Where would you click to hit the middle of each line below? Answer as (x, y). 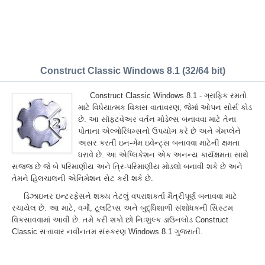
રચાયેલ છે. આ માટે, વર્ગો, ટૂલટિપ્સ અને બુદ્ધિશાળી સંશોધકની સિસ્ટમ (122, 208)
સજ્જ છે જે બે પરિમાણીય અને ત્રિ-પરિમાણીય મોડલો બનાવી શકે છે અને (127, 167)
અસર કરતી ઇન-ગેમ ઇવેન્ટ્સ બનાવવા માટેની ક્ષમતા (159, 143)
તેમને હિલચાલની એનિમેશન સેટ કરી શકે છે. (83, 178)
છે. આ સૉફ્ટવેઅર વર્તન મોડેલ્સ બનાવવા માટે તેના (157, 119)
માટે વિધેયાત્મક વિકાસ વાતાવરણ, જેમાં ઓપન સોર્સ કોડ (165, 107)
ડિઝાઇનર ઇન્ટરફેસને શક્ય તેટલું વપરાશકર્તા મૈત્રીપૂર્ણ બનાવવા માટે (130, 196)
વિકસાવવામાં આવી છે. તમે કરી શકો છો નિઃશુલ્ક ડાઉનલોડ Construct (120, 220)
